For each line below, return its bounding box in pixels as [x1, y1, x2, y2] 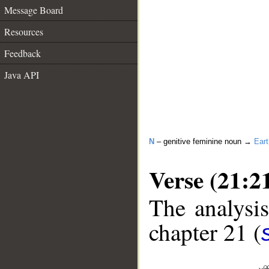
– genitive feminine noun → [154, 137, 254, 146]
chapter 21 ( [149, 216, 261, 248]
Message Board [4, 4, 63, 16]
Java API [4, 68, 39, 81]
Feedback [4, 47, 41, 59]
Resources [4, 25, 43, 38]
